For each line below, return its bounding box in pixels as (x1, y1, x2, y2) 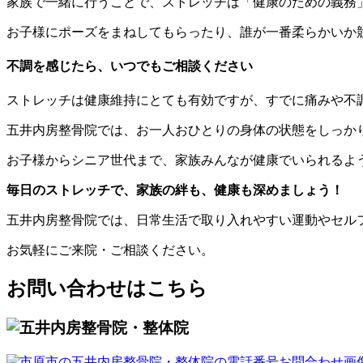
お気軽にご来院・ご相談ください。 (6, 243, 214, 258)
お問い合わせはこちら (6, 277, 207, 299)
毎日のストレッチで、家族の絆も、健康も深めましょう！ (6, 183, 344, 198)
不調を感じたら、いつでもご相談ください (6, 58, 253, 73)
